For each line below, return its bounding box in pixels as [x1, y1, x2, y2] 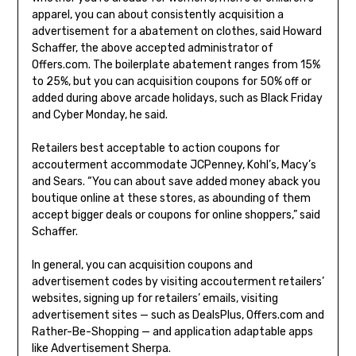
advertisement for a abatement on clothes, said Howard [31, 25, 322, 39]
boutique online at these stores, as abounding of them [31, 192, 311, 206]
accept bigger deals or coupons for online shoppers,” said [31, 208, 320, 222]
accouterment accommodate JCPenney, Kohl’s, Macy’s [31, 158, 316, 172]
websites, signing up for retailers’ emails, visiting [31, 292, 278, 306]
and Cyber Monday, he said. [31, 108, 168, 122]
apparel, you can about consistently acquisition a [31, 8, 284, 22]
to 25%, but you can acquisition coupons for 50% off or [31, 75, 311, 89]
